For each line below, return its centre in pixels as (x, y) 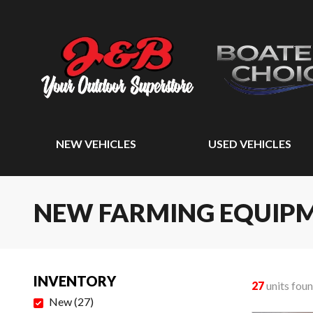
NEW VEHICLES (96, 144)
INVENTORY (75, 281)
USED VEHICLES (250, 144)
